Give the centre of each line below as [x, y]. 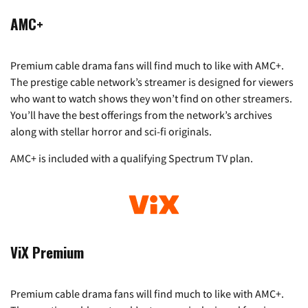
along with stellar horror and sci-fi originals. [111, 132]
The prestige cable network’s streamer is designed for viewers [152, 82]
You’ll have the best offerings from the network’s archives [141, 115]
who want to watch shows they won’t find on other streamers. [151, 99]
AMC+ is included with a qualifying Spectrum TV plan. [132, 158]
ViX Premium [47, 252]
